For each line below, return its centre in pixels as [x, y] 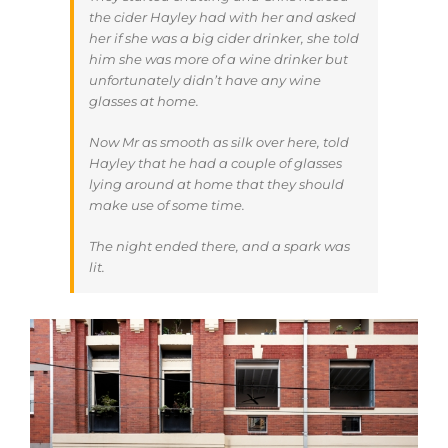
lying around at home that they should [216, 184]
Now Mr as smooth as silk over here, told [219, 142]
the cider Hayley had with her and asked [222, 17]
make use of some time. [167, 205]
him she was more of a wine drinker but [218, 59]
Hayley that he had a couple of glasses [215, 163]
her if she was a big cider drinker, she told [224, 38]
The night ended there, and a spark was [219, 246]
